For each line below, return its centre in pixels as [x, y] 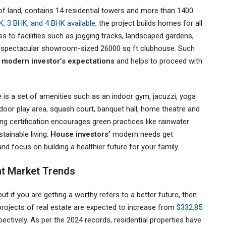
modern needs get [143, 134]
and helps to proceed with [159, 61]
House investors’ [81, 134]
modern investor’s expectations [59, 61]
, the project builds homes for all [149, 23]
